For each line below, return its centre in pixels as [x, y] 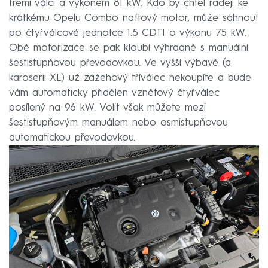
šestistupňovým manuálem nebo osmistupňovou [118, 123]
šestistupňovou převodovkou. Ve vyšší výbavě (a [120, 63]
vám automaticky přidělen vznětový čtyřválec [114, 93]
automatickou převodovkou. [72, 138]
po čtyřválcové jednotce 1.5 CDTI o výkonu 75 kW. [128, 33]
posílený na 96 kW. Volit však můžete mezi [107, 108]
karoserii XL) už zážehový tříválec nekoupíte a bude [130, 78]
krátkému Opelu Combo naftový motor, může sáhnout [134, 19]
